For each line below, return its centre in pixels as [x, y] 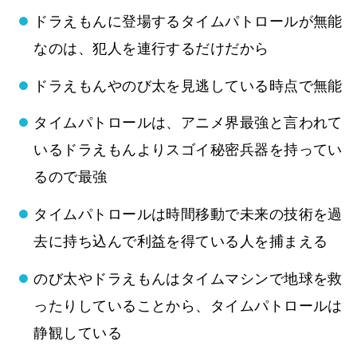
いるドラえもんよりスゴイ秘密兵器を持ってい [188, 150]
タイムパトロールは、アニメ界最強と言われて [188, 123]
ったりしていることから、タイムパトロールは [188, 306]
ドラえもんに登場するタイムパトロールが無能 [188, 21]
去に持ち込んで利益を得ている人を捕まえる [181, 241]
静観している [78, 333]
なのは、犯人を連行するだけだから [151, 48]
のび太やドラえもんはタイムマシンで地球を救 [188, 279]
